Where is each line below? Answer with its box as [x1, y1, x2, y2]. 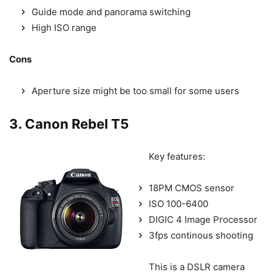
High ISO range [32, 22, 97, 34]
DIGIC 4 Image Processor [149, 214, 257, 226]
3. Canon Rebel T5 [9, 116, 129, 132]
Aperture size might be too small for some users [32, 85, 239, 97]
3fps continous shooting [149, 229, 253, 242]
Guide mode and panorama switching [32, 6, 191, 18]
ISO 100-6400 [149, 198, 208, 210]
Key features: [149, 151, 205, 163]
